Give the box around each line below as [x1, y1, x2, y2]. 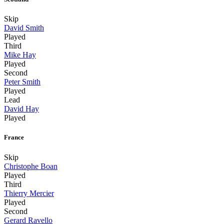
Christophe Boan [4, 161, 57, 170]
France [4, 133, 24, 141]
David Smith [4, 23, 44, 32]
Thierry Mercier [4, 188, 54, 197]
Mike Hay [4, 50, 36, 59]
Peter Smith [4, 77, 40, 86]
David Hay [4, 104, 39, 113]
